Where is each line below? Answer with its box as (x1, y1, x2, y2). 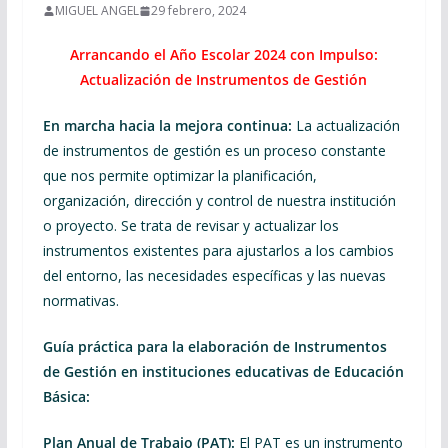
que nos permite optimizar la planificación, (42, 166, 317, 185)
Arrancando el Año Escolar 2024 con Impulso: (69, 45, 378, 64)
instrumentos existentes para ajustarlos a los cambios (42, 241, 394, 260)
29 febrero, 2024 (150, 2, 246, 19)
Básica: (42, 387, 90, 406)
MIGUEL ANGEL (54, 2, 139, 19)
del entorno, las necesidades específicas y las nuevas (42, 266, 386, 285)
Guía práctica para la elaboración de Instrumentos (42, 337, 387, 356)
